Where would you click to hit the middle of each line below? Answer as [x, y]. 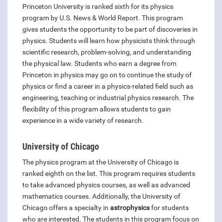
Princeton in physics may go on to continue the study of [107, 75]
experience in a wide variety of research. [83, 121]
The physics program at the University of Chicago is [101, 162]
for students [169, 208]
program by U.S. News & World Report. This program [103, 18]
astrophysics [130, 208]
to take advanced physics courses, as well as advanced [106, 185]
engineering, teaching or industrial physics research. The [108, 98]
